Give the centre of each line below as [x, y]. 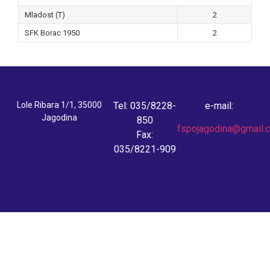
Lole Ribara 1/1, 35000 [59, 105]
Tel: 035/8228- [145, 106]
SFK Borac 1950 [52, 33]
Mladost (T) [45, 15]
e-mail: [219, 106]
